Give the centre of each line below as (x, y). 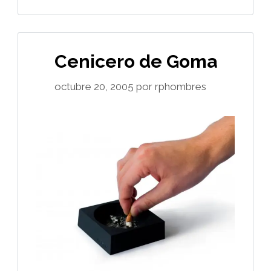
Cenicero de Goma (135, 61)
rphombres (180, 87)
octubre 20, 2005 (94, 87)
